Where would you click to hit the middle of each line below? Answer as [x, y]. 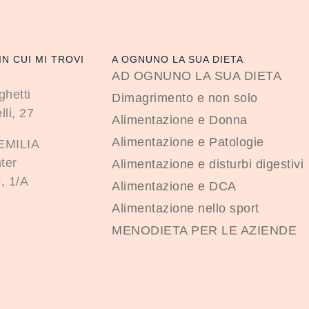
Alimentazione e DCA [174, 186]
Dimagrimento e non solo [185, 98]
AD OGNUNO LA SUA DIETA [197, 76]
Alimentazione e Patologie [188, 142]
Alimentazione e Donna [180, 120]
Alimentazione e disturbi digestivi [208, 164]
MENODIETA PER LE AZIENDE [205, 230]
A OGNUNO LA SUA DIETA [178, 59]
